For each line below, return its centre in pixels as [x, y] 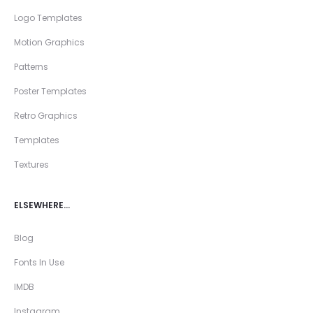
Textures [31, 165]
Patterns [31, 67]
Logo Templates [48, 18]
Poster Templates [50, 92]
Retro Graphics [46, 116]
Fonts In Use [39, 263]
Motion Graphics [49, 43]
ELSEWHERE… [42, 205]
